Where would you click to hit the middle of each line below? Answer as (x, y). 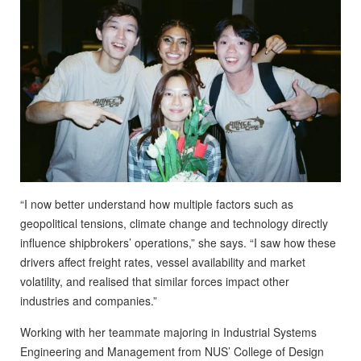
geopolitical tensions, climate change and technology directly (174, 223)
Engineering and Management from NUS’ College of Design (172, 351)
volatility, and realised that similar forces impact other (155, 281)
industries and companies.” (89, 300)
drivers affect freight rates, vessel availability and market (163, 261)
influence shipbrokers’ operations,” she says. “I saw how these (178, 242)
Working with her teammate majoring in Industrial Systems (168, 332)
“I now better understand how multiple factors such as (157, 203)
